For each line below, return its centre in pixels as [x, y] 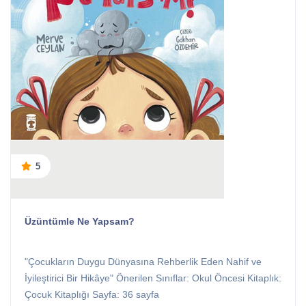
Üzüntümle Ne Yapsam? [80, 222]
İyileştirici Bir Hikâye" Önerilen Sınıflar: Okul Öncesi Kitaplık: [153, 279]
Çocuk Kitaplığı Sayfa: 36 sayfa [92, 295]
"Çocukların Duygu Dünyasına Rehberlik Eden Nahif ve [143, 262]
